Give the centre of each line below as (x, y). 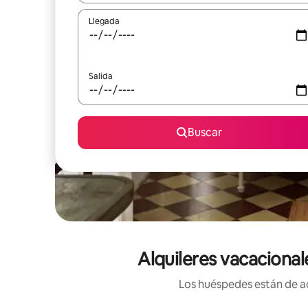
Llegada (104, 21)
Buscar (205, 132)
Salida (101, 76)
